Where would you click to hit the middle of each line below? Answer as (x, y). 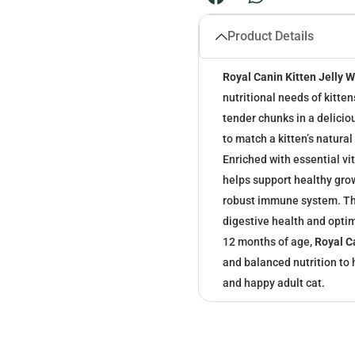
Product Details (271, 36)
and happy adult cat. (274, 283)
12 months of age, (269, 242)
